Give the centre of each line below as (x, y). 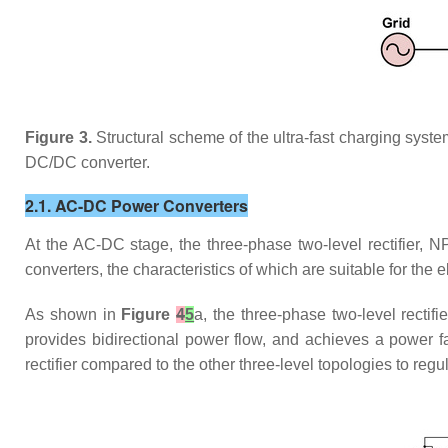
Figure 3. (58, 137)
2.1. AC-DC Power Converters (136, 205)
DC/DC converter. (87, 162)
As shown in (73, 314)
